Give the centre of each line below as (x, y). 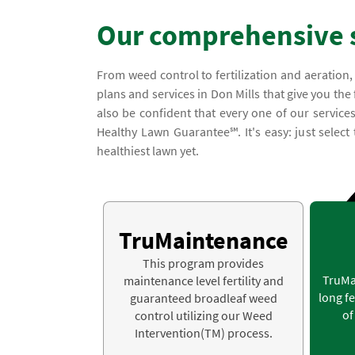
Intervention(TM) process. (203, 333)
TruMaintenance (203, 240)
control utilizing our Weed (203, 316)
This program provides (203, 263)
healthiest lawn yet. (148, 151)
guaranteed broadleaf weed (203, 298)
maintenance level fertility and (203, 281)
